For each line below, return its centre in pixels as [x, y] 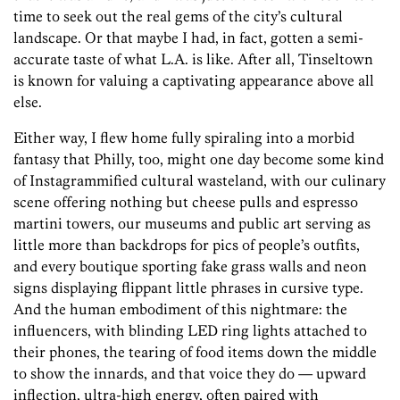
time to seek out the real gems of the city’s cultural [178, 16]
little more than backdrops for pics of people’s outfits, [187, 244]
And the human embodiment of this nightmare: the [180, 308]
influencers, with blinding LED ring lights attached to [190, 330]
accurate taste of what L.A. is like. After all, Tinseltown [193, 58]
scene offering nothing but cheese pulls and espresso [186, 201]
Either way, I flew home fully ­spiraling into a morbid [184, 137]
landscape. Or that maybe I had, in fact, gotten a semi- [188, 37]
